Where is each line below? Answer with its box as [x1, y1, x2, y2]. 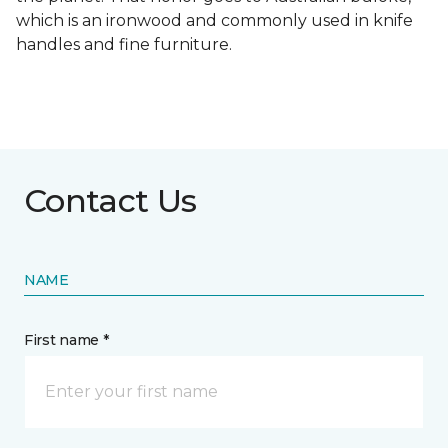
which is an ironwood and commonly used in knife [16, 11, 413, 31]
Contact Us [24, 181, 197, 221]
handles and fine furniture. [16, 35, 232, 55]
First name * [24, 331, 109, 350]
